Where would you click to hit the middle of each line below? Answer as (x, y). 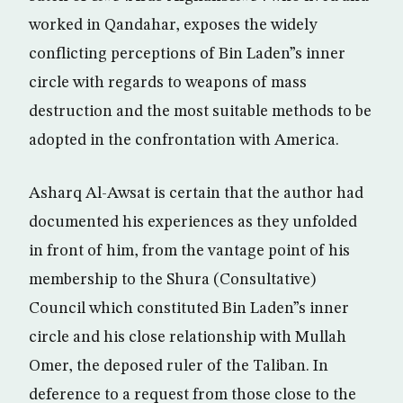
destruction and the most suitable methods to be (200, 112)
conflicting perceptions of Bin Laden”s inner (187, 54)
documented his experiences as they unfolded (193, 222)
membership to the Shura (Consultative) (172, 280)
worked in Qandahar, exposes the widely (173, 25)
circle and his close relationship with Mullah (188, 337)
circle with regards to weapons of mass (168, 83)
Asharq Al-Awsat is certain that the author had (196, 193)
